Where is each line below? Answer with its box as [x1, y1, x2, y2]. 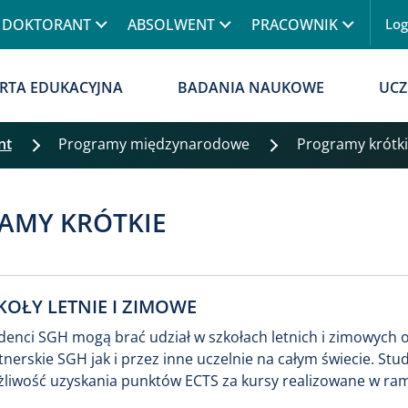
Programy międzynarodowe [67, 134, 253, 154]
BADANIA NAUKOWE [178, 77, 325, 97]
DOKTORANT [2, 15, 91, 35]
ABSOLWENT [127, 15, 215, 35]
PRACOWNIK [251, 15, 338, 35]
